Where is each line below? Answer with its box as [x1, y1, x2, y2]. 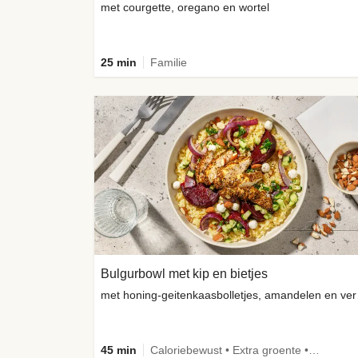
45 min [101, 343, 137, 356]
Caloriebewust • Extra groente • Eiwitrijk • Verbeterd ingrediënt [308, 343, 320, 356]
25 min [101, 56, 137, 70]
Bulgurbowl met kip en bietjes [101, 266, 268, 280]
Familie [150, 56, 187, 70]
